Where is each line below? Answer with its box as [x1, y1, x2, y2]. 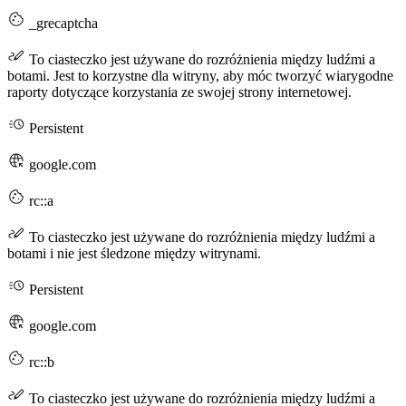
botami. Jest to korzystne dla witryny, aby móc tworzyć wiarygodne [7, 68, 393, 84]
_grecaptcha [25, 15, 98, 32]
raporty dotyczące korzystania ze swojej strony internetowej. [7, 84, 352, 101]
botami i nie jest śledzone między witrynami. [7, 246, 261, 262]
